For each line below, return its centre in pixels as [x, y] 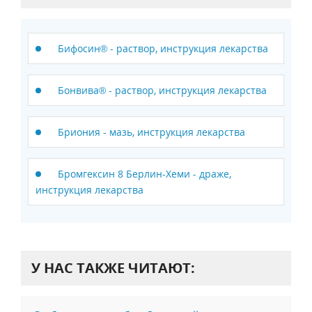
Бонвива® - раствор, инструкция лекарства [162, 90]
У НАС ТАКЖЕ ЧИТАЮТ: [113, 268]
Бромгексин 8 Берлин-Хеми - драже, [145, 174]
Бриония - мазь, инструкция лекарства [151, 132]
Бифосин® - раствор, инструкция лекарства [163, 48]
